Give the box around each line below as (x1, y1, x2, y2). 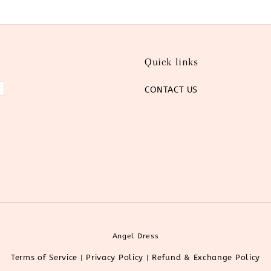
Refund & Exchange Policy (152, 252, 261, 262)
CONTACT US (145, 84, 198, 95)
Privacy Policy (86, 252, 144, 262)
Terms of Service (10, 252, 78, 262)
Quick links (145, 55, 198, 68)
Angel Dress (112, 231, 159, 240)
